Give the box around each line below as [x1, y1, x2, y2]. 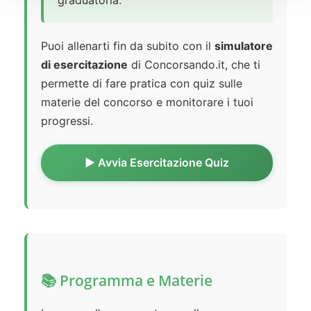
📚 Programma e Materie [41, 271, 212, 291]
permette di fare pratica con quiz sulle [41, 76, 242, 91]
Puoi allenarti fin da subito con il [41, 39, 215, 53]
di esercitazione [41, 58, 128, 72]
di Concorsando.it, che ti [128, 58, 260, 72]
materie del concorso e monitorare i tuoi [41, 95, 253, 110]
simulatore [215, 39, 273, 53]
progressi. [41, 114, 93, 128]
